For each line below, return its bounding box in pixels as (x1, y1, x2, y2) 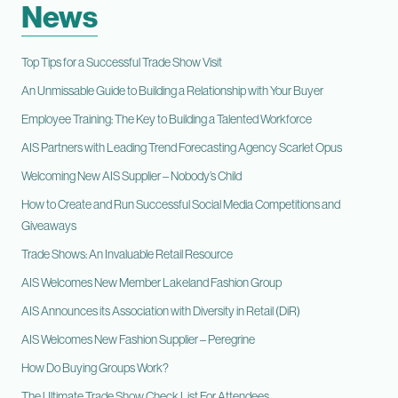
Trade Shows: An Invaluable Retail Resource (21, 246, 233, 262)
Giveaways (21, 218, 76, 234)
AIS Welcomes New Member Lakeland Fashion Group (21, 275, 282, 291)
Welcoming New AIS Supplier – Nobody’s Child (21, 168, 242, 184)
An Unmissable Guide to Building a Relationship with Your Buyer (21, 83, 323, 99)
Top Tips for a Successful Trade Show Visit (21, 54, 222, 70)
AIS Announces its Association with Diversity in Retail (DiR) (21, 303, 300, 319)
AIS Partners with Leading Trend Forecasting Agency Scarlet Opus (21, 139, 342, 155)
